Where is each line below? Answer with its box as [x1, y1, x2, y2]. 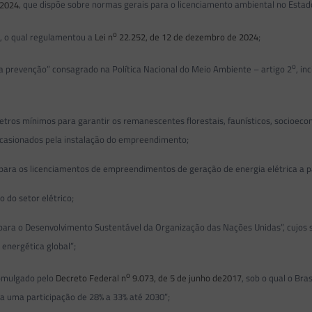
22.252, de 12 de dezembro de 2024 [117, 29, 259, 44]
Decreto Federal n [56, 270, 127, 285]
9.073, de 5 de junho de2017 [130, 270, 242, 285]
